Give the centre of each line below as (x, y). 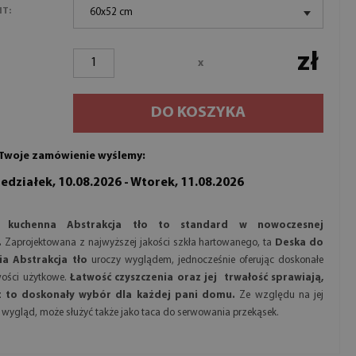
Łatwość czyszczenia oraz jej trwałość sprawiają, (197, 278)
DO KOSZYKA (199, 113)
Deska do (299, 243)
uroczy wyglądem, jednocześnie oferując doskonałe (205, 260)
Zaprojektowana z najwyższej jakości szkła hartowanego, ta (139, 243)
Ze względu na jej (280, 295)
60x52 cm (112, 12)
